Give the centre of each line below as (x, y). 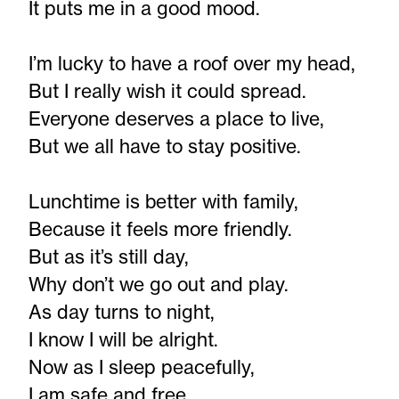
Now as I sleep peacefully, (142, 367)
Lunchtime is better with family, (163, 201)
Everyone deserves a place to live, (176, 118)
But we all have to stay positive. (165, 146)
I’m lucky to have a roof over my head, (192, 63)
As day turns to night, (122, 312)
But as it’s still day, (109, 256)
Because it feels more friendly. (160, 229)
